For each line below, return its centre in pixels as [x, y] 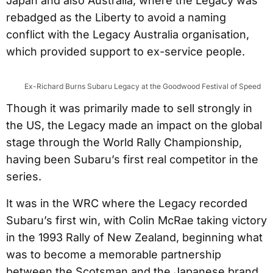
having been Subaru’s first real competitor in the [132, 159]
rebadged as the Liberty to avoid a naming [116, 17]
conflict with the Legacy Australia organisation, [128, 34]
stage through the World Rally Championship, [124, 142]
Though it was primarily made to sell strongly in [129, 108]
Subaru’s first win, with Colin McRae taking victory [136, 220]
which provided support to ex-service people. [126, 51]
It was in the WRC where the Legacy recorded [127, 203]
